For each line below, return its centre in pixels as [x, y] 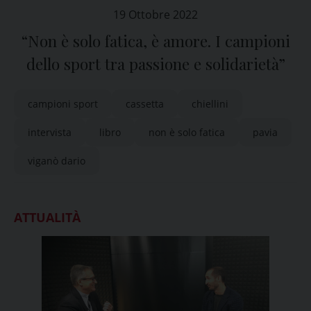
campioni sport [63, 104]
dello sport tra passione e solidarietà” [155, 64]
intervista [50, 132]
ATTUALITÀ [47, 217]
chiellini [210, 104]
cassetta [145, 104]
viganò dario [57, 161]
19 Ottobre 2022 [155, 15]
